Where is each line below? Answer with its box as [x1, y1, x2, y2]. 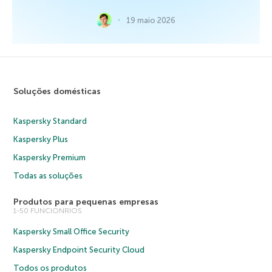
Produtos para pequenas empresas [13, 196, 159, 207]
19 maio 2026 [126, 15, 175, 25]
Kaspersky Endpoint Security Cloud [13, 245, 145, 254]
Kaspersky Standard [13, 116, 87, 126]
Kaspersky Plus [13, 134, 69, 144]
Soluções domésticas [13, 86, 101, 97]
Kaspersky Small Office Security [13, 226, 130, 236]
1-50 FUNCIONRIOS [13, 206, 83, 215]
